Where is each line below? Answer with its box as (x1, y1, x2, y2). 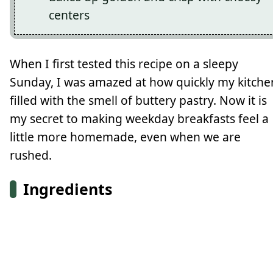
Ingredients (23, 178, 113, 199)
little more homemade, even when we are (10, 128, 241, 145)
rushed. (10, 146, 52, 163)
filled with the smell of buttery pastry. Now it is (10, 91, 267, 108)
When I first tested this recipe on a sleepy (10, 55, 238, 72)
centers (49, 7, 90, 24)
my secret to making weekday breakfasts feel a (10, 110, 269, 127)
